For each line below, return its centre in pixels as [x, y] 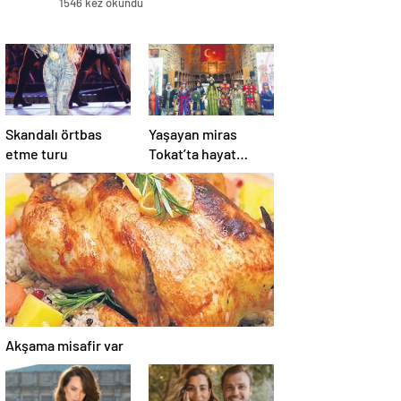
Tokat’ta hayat [192, 154]
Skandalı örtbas [54, 134]
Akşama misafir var [64, 346]
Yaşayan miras [193, 134]
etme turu [37, 154]
